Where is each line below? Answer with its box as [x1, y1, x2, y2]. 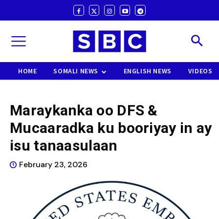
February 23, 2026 [19, 159, 88, 170]
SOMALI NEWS [53, 66, 99, 76]
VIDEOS [188, 66, 213, 76]
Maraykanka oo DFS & [10, 102, 158, 119]
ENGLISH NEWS [123, 66, 172, 76]
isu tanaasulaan [10, 137, 118, 154]
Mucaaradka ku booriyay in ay [10, 119, 212, 137]
